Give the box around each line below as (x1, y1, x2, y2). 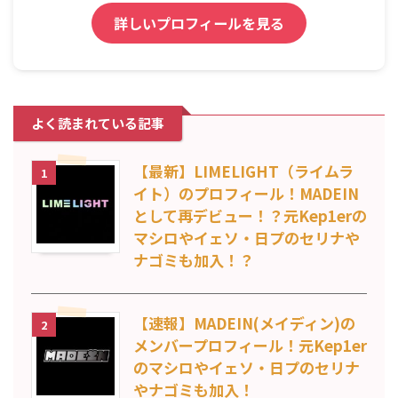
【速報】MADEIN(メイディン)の (133, 311, 355, 334)
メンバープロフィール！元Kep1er (133, 333, 367, 356)
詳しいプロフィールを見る (114, 12, 284, 34)
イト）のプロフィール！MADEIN (133, 181, 359, 204)
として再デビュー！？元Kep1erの (133, 203, 367, 227)
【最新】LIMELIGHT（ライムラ (133, 159, 354, 182)
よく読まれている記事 (31, 113, 164, 132)
